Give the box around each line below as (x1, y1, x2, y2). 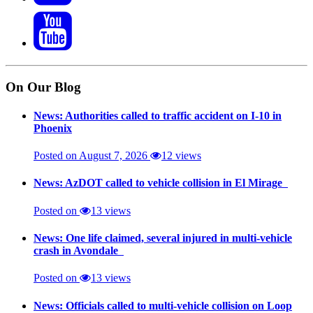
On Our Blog (6, 79, 81, 94)
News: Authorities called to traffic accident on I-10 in (34, 109, 282, 122)
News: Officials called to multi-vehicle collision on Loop (34, 299, 292, 312)
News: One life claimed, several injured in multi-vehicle (34, 231, 292, 244)
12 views (161, 150, 201, 162)
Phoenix (34, 122, 72, 134)
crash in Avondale (34, 244, 124, 256)
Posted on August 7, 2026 (34, 150, 150, 162)
